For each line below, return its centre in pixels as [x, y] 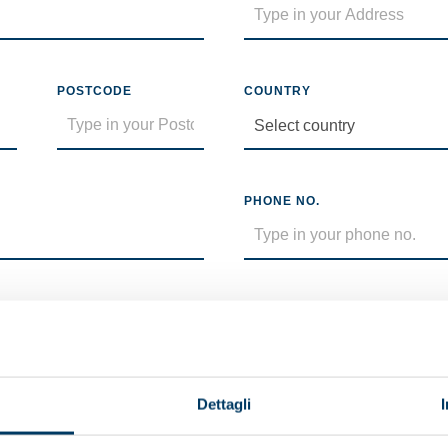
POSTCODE [95, 91]
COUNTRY [277, 91]
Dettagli [224, 404]
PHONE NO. [282, 201]
